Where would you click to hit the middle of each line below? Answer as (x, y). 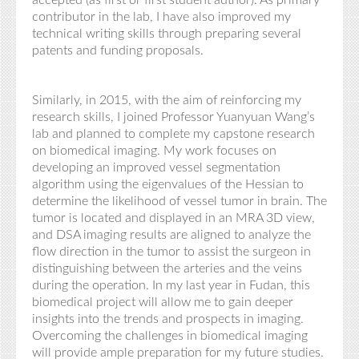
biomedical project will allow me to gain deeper (163, 302)
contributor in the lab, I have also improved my (161, 17)
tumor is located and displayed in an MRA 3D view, (173, 218)
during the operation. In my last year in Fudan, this (171, 285)
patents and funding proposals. (118, 50)
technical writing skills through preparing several (167, 34)
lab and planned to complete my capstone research (173, 134)
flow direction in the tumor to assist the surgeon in (171, 252)
